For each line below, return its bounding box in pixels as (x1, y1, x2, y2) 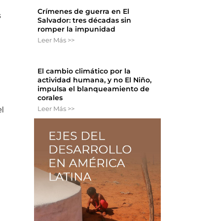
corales (37, 93, 63, 103)
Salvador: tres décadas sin (37, 16, 132, 25)
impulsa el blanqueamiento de (37, 84, 150, 94)
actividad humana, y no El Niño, (37, 75, 152, 85)
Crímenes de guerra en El (37, 7, 130, 16)
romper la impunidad (37, 25, 116, 34)
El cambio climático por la (37, 67, 131, 76)
